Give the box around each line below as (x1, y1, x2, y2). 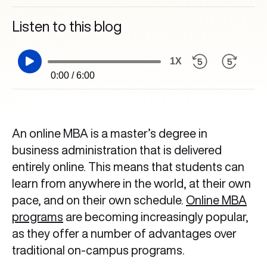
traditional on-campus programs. (12, 244, 190, 256)
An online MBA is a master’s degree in (12, 127, 207, 139)
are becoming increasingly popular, (63, 210, 249, 223)
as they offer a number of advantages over (12, 227, 237, 240)
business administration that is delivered (12, 144, 222, 156)
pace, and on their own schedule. (12, 194, 186, 206)
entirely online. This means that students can (12, 160, 244, 173)
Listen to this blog (12, 19, 122, 33)
